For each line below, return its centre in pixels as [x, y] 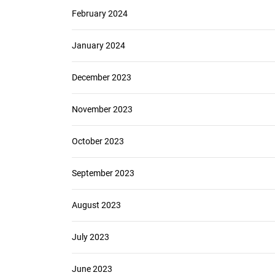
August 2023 [96, 205]
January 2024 [99, 45]
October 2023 [98, 141]
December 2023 [102, 77]
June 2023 [92, 269]
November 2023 [102, 109]
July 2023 [91, 237]
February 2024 [100, 14]
